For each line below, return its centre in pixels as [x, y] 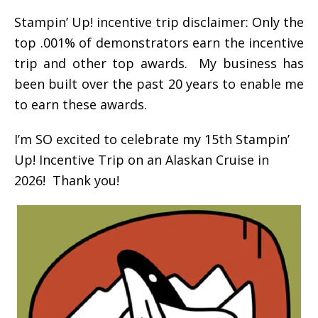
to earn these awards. [81, 104]
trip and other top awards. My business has [159, 63]
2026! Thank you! [67, 180]
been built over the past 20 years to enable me [159, 83]
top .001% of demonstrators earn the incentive [159, 42]
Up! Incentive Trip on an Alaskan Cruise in [142, 159]
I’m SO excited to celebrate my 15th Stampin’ [152, 139]
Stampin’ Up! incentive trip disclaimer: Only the [159, 22]
